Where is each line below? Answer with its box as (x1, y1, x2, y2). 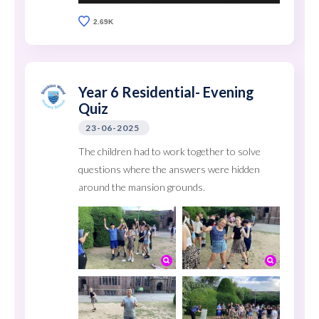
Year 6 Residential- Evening (78, 83, 254, 101)
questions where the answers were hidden (78, 163, 260, 176)
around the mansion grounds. (78, 181, 205, 194)
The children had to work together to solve (78, 145, 261, 158)
